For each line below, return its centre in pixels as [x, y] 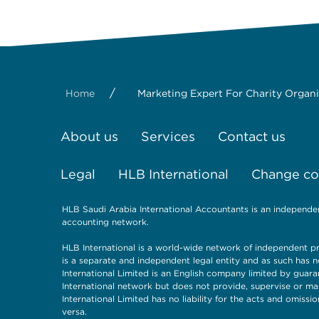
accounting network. [105, 221]
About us [89, 136]
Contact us [252, 136]
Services [168, 136]
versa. [74, 311]
